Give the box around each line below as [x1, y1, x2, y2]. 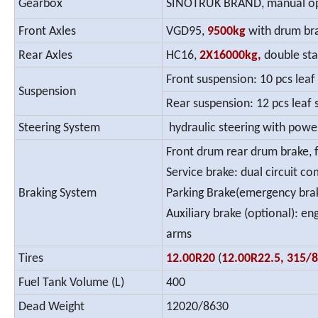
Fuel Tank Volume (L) [18, 276, 124, 290]
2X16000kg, [199, 49, 261, 63]
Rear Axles [18, 49, 72, 63]
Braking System [18, 187, 97, 201]
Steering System [18, 121, 100, 136]
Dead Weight [18, 300, 84, 314]
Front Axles [18, 25, 76, 39]
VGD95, [166, 25, 204, 39]
